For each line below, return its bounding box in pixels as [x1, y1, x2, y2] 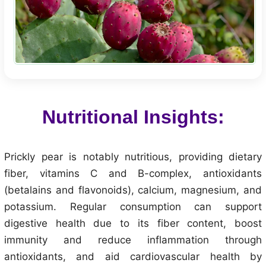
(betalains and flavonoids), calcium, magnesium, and [4, 183, 262, 196]
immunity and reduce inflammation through [4, 233, 262, 246]
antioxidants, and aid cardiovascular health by [4, 250, 262, 262]
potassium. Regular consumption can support [4, 200, 262, 213]
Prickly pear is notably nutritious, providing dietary [4, 150, 262, 163]
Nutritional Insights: [42, 106, 224, 128]
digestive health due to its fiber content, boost [4, 217, 262, 229]
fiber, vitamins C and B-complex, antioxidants [4, 167, 262, 179]
